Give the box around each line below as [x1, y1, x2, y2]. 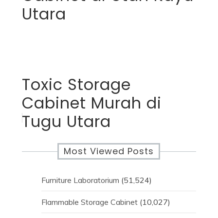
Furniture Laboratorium [41, 175, 119, 185]
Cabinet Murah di [21, 92, 162, 114]
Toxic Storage [21, 73, 131, 96]
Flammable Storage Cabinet [41, 197, 138, 207]
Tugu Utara [21, 110, 111, 133]
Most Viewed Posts [64, 145, 154, 158]
